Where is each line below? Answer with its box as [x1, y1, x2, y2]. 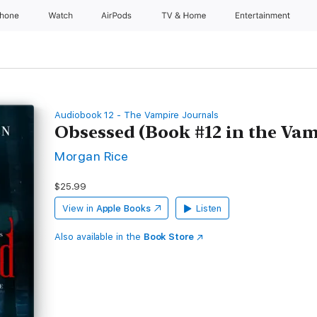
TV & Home [161, 11, 209, 21]
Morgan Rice [54, 149, 129, 163]
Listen [195, 203, 222, 214]
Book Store [143, 231, 195, 242]
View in [62, 203, 93, 214]
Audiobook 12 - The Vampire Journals [54, 110, 219, 120]
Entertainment [236, 11, 293, 21]
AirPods [101, 11, 134, 21]
